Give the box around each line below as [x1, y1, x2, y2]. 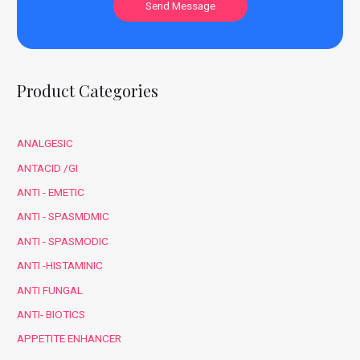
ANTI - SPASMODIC [17, 234, 109, 247]
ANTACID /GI [17, 161, 79, 174]
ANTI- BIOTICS [17, 307, 86, 321]
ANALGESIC [17, 137, 74, 150]
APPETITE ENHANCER [17, 332, 122, 346]
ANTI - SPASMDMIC [17, 210, 110, 223]
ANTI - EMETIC [17, 185, 85, 198]
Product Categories [17, 79, 159, 101]
